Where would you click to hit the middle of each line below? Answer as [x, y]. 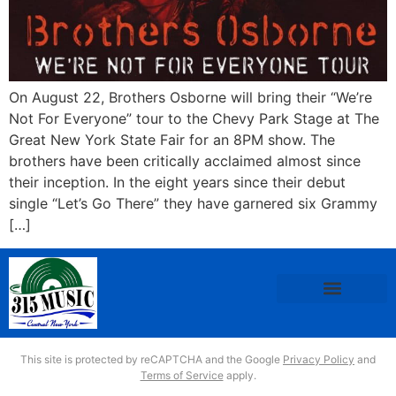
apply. [240, 375]
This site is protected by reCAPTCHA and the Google [152, 359]
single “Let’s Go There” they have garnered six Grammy [193, 204]
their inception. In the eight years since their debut [177, 183]
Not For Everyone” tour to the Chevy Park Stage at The [194, 119]
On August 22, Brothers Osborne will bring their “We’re [190, 98]
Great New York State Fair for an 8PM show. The [172, 140]
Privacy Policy [319, 359]
